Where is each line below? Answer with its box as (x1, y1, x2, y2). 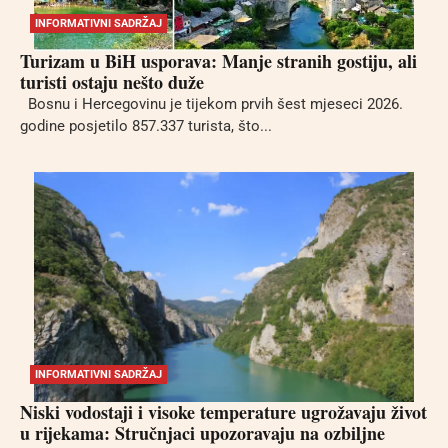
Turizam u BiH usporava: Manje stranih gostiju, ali (20, 48, 417, 75)
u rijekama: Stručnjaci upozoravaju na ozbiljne (20, 419, 385, 446)
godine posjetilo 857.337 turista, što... (20, 117, 272, 136)
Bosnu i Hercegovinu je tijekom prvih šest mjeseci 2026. (20, 95, 403, 114)
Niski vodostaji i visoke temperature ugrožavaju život (20, 398, 427, 425)
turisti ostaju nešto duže (20, 69, 204, 96)
